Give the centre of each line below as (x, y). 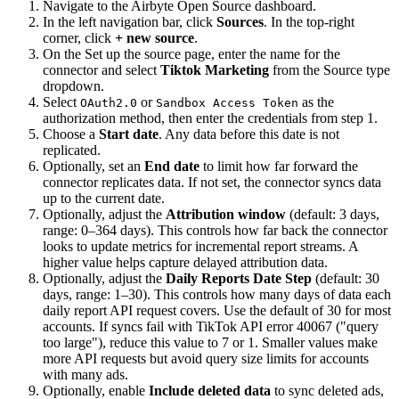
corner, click (79, 38)
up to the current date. (104, 199)
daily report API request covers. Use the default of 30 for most (217, 311)
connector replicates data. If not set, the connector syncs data (212, 183)
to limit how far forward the (279, 167)
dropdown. (73, 86)
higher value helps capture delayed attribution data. (185, 263)
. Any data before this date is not (249, 134)
